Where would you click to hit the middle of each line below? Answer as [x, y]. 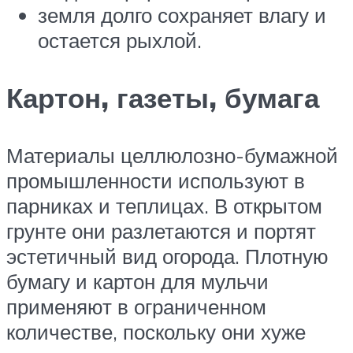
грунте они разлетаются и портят [161, 230]
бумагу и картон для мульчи [137, 281]
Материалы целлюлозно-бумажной [172, 155]
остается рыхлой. [120, 40]
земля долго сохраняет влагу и [182, 15]
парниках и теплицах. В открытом [164, 205]
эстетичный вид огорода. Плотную [167, 256]
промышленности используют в [156, 180]
